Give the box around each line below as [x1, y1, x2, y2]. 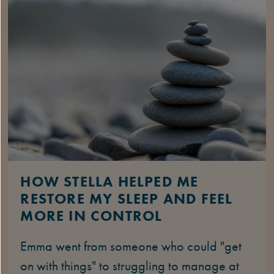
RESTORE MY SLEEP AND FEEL [20, 188, 233, 208]
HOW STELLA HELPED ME [20, 171, 199, 191]
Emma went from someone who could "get [20, 237, 242, 254]
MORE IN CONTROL [20, 206, 163, 225]
